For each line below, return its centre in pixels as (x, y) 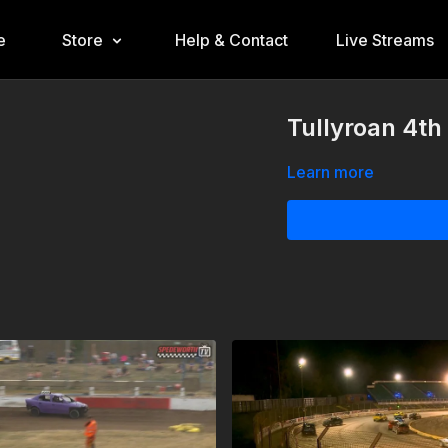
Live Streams (384, 40)
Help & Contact (231, 40)
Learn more (331, 172)
